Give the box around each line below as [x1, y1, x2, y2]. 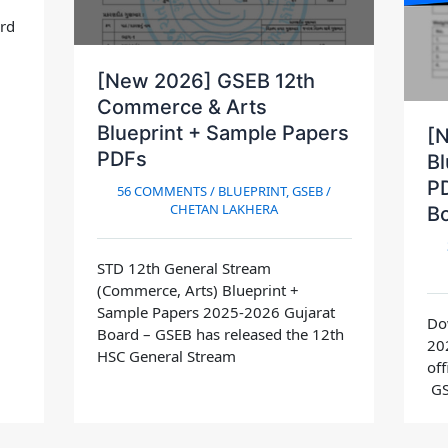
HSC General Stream [96, 345, 236, 366]
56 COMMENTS [117, 181, 207, 200]
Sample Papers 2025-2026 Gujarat [96, 301, 335, 322]
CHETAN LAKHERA [170, 199, 278, 218]
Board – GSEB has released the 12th [96, 323, 344, 344]
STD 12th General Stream [96, 257, 271, 278]
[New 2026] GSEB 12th [96, 68, 315, 93]
